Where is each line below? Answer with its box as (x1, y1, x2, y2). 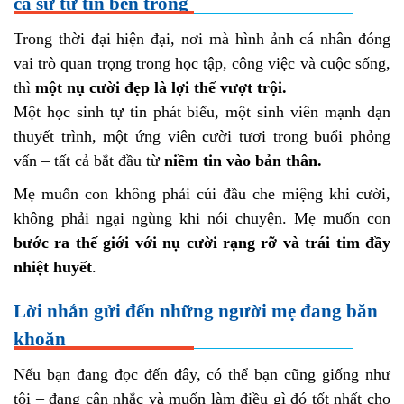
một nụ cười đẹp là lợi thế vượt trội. (35, 78, 287, 96)
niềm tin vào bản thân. (164, 151, 322, 170)
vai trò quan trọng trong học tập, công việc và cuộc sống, (14, 54, 390, 72)
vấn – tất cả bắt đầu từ (14, 151, 164, 170)
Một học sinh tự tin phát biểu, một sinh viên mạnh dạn (14, 103, 390, 121)
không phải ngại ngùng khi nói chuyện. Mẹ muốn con (14, 209, 390, 227)
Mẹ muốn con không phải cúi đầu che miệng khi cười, (14, 185, 390, 203)
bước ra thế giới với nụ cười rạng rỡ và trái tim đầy (14, 234, 390, 252)
